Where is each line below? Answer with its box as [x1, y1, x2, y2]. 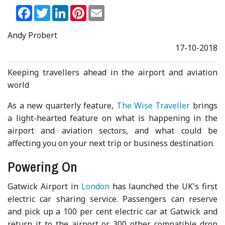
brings [190, 100, 217, 111]
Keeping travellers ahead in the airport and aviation [8, 67, 217, 78]
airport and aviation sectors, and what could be [8, 125, 217, 137]
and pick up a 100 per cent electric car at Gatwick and [8, 206, 217, 217]
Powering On [8, 158, 78, 176]
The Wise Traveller [116, 100, 190, 111]
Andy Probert [8, 30, 58, 41]
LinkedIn [68, 4, 102, 15]
